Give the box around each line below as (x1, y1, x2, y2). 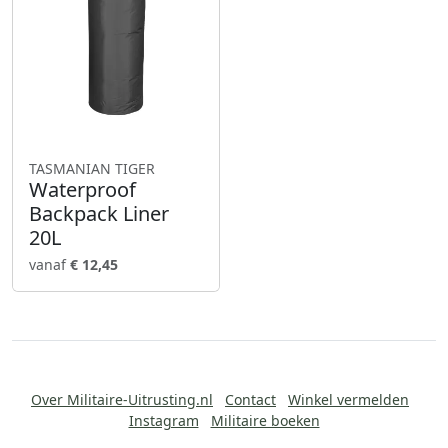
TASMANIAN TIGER (29, 158, 155, 178)
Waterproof (29, 175, 136, 203)
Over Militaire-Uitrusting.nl (31, 389, 213, 409)
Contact (225, 389, 276, 409)
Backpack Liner (29, 199, 169, 227)
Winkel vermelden (288, 389, 409, 409)
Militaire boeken (210, 410, 320, 430)
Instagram (128, 410, 199, 430)
